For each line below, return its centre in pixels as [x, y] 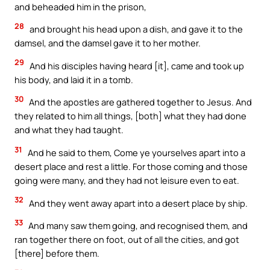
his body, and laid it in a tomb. [74, 79]
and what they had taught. [69, 130]
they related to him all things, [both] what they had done [130, 116]
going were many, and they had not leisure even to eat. [127, 180]
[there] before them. [57, 253]
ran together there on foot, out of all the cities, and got [127, 240]
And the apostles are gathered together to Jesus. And [140, 102]
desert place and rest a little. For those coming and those [131, 166]
